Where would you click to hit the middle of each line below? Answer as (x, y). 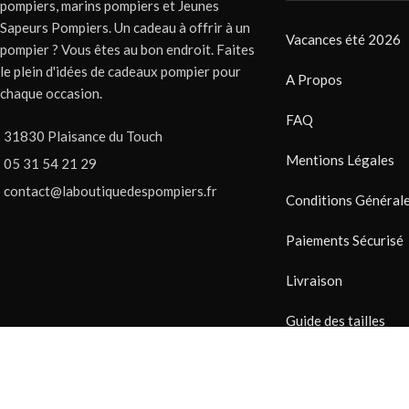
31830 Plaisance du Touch (83, 136)
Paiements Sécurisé (344, 240)
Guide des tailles (335, 320)
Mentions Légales (340, 160)
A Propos (314, 79)
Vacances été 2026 (343, 39)
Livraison (314, 280)
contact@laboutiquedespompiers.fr (110, 191)
